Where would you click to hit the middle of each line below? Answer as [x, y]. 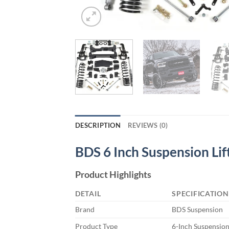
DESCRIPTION [98, 125]
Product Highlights [113, 174]
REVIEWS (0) [148, 125]
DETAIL [88, 193]
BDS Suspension [198, 209]
